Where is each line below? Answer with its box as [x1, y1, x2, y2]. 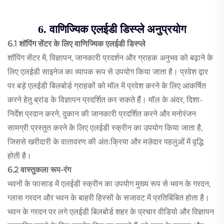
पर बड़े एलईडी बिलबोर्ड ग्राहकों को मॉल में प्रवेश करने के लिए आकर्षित [7, 81, 206, 91]
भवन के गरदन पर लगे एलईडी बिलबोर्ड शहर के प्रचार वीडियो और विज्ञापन [7, 207, 214, 217]
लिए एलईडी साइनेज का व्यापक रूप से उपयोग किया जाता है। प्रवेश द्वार [7, 67, 208, 77]
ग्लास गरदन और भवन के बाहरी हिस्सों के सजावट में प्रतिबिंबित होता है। [7, 193, 209, 203]
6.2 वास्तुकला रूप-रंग [7, 165, 71, 175]
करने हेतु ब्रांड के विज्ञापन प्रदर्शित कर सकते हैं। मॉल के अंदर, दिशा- [7, 95, 202, 105]
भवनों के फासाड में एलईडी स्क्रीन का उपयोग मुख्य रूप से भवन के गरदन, [7, 179, 210, 189]
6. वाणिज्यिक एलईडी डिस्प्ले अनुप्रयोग [38, 23, 186, 36]
